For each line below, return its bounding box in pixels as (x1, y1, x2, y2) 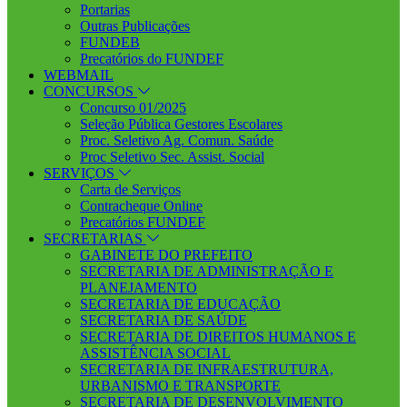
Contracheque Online (80, 198, 203, 213)
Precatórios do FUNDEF (80, 51, 223, 66)
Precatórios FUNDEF (80, 214, 205, 230)
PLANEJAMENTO (80, 280, 197, 295)
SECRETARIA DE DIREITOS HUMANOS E (80, 329, 356, 344)
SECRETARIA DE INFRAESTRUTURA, (80, 362, 333, 377)
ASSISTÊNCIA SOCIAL (80, 345, 231, 361)
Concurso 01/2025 (80, 100, 186, 115)
